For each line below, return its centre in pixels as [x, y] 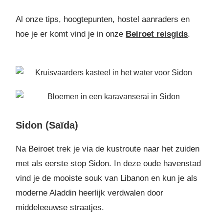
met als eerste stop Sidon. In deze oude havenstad [109, 164]
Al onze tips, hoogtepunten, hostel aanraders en [103, 19]
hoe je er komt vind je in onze [71, 34]
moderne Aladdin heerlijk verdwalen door [90, 193]
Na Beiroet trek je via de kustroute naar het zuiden [108, 149]
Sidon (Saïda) [47, 125]
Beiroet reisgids [157, 34]
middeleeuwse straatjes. [60, 208]
